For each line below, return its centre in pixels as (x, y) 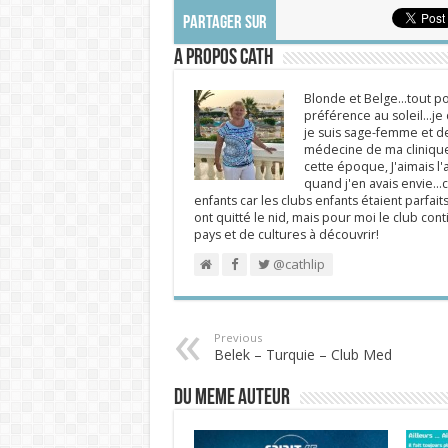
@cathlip (297, 264)
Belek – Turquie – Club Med (302, 354)
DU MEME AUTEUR (231, 398)
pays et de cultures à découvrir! (286, 234)
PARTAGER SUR (224, 23)
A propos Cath (223, 58)
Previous (237, 337)
